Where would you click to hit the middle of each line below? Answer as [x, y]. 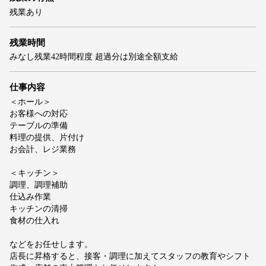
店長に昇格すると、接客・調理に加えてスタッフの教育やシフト [130, 256]
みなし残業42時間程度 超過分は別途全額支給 [94, 57]
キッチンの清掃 [39, 208]
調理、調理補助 [39, 185]
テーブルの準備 [39, 125]
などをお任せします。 [51, 244]
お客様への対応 [39, 113]
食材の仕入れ [34, 220]
